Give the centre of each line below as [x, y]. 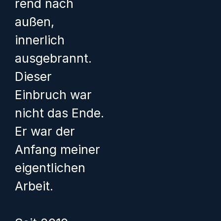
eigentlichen [50, 168]
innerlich [40, 40]
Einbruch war [53, 95]
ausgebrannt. [53, 58]
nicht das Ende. [59, 113]
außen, [35, 22]
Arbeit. [34, 186]
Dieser [33, 77]
